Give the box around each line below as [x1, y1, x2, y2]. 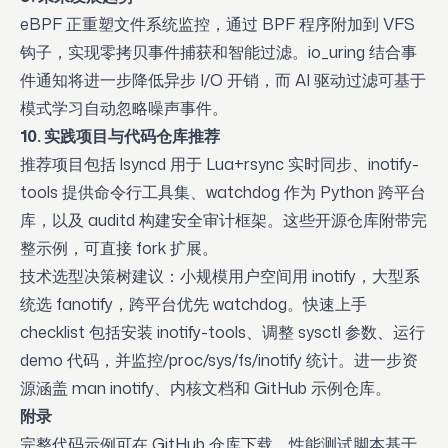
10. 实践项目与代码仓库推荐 [20, 125, 220, 147]
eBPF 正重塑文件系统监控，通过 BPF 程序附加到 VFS [20, 13, 415, 35]
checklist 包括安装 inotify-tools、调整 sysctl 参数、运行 [20, 321, 425, 343]
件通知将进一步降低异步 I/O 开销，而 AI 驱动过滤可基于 [20, 69, 426, 91]
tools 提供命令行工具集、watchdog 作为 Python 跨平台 [20, 181, 426, 203]
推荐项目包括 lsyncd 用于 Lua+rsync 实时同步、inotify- [20, 153, 419, 175]
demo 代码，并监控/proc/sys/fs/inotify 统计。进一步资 [20, 349, 418, 371]
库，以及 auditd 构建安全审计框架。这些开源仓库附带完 [20, 209, 427, 231]
